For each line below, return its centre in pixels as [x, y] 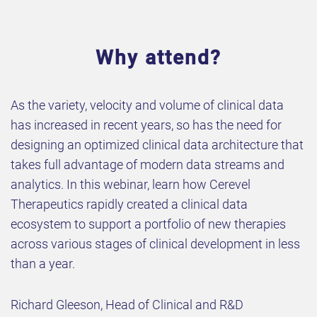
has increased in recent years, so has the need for [146, 125]
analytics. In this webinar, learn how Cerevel [131, 184]
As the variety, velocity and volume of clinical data [147, 105]
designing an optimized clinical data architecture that [157, 144]
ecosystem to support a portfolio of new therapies [148, 224]
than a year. [43, 263]
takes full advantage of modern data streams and [148, 164]
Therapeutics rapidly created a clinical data [129, 204]
